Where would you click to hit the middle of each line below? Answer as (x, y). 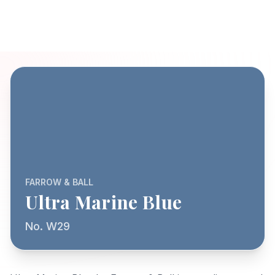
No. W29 (48, 226)
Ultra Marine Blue (104, 202)
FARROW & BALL (59, 182)
